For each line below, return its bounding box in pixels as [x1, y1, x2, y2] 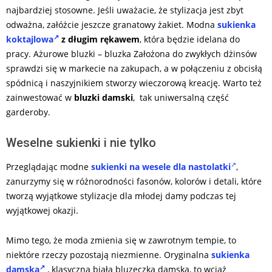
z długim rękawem [59, 33, 140, 46]
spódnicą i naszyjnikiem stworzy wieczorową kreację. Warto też [6, 77, 262, 89]
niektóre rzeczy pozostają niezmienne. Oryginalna [6, 249, 211, 261]
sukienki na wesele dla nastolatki [91, 161, 231, 173]
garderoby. [6, 106, 50, 118]
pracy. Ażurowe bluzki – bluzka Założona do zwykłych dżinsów [6, 48, 257, 60]
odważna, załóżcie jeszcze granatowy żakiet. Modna [6, 19, 217, 31]
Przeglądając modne [6, 161, 91, 173]
